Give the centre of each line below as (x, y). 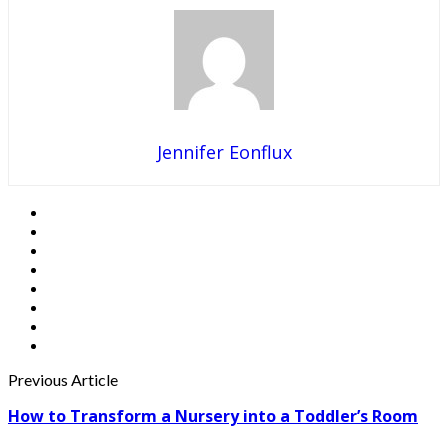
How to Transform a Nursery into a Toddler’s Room (213, 416)
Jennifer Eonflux (224, 152)
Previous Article (63, 380)
